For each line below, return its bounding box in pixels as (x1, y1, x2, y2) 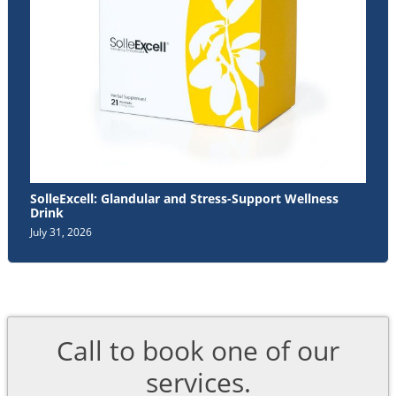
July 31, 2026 (30, 225, 92, 240)
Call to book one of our (57, 332, 339, 369)
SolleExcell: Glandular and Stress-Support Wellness (30, 190, 339, 208)
